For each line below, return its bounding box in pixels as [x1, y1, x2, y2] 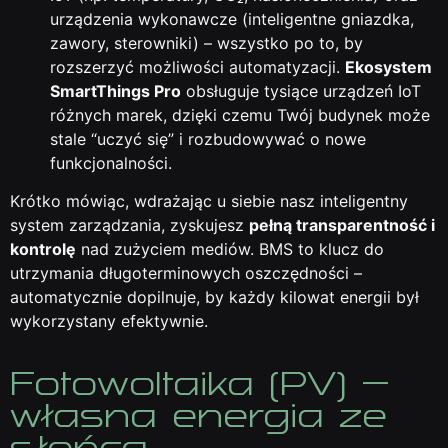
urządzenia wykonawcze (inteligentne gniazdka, [50, 8, 414, 29]
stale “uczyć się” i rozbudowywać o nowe [50, 128, 366, 149]
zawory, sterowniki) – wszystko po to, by [50, 32, 363, 53]
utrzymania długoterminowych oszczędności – [10, 263, 362, 283]
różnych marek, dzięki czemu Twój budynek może [50, 104, 430, 125]
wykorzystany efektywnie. [10, 311, 208, 331]
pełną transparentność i [249, 215, 435, 235]
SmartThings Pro [50, 80, 181, 101]
